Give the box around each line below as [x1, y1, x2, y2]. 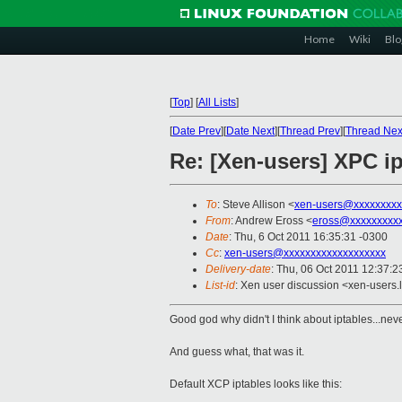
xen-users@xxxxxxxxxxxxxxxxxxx [224, 247, 386, 260]
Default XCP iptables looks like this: [170, 378, 342, 391]
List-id [205, 279, 235, 293]
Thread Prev [280, 125, 340, 137]
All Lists [198, 96, 236, 109]
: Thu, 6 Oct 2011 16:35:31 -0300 [229, 231, 388, 244]
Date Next [226, 125, 275, 137]
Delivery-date [205, 263, 271, 276]
